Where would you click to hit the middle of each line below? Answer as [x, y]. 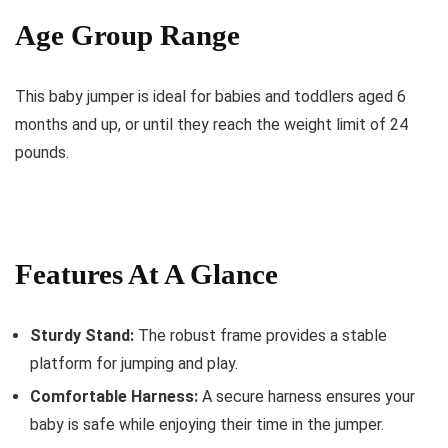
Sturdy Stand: [82, 335]
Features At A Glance [146, 274]
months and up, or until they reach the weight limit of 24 [211, 124]
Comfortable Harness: [114, 396]
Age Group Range [127, 35]
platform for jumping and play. [134, 363]
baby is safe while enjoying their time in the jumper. [207, 424]
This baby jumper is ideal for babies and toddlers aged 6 [210, 96]
